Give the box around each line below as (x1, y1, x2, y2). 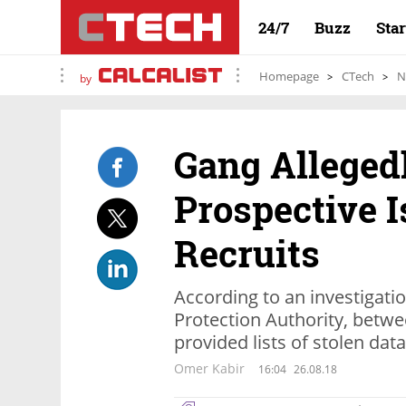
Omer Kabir (174, 360, 245, 377)
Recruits (174, 229, 320, 277)
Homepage (259, 68, 319, 84)
